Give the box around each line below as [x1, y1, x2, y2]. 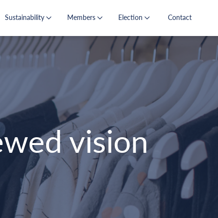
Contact [168, 13, 192, 21]
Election [118, 13, 145, 21]
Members [67, 13, 97, 21]
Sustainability [5, 13, 46, 21]
